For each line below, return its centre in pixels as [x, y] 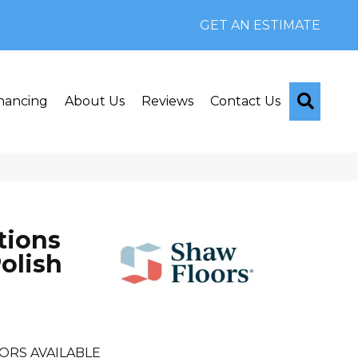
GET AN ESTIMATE [260, 25]
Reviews [167, 101]
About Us [95, 101]
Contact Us [245, 101]
